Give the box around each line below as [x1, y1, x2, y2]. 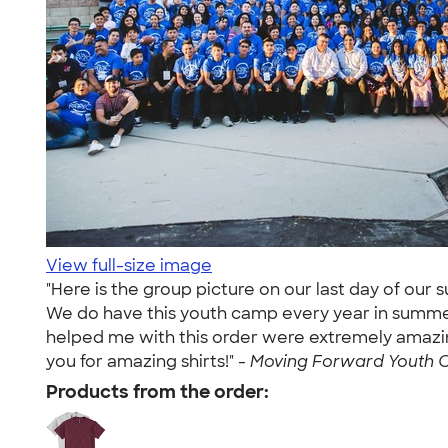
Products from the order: [46, 380, 269, 404]
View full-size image [46, 255, 212, 276]
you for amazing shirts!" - [46, 351, 250, 372]
